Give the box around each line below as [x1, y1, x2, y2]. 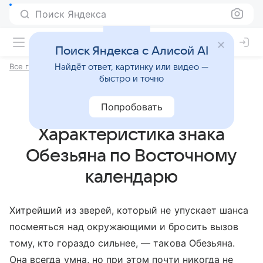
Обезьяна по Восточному [25, 146, 238, 166]
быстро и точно [99, 74, 164, 83]
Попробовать [100, 101, 163, 113]
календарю [85, 167, 178, 187]
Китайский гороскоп [73, 62, 150, 71]
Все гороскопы [9, 62, 66, 71]
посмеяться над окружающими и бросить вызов [9, 221, 239, 232]
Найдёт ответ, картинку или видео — [55, 62, 208, 72]
